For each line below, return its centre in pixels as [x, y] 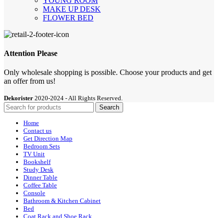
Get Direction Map [48, 138]
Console [34, 193]
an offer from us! [30, 81]
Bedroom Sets [42, 146]
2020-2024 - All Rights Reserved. [79, 98]
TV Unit [34, 154]
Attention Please [31, 54]
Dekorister [18, 98]
